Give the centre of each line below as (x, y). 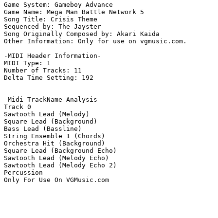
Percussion (23, 173)
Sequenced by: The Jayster (53, 27)
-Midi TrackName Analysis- (53, 100)
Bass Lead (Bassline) (43, 129)
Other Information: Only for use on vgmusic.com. (95, 41)
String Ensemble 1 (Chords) (54, 136)
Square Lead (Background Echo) (60, 151)
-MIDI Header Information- (53, 56)
